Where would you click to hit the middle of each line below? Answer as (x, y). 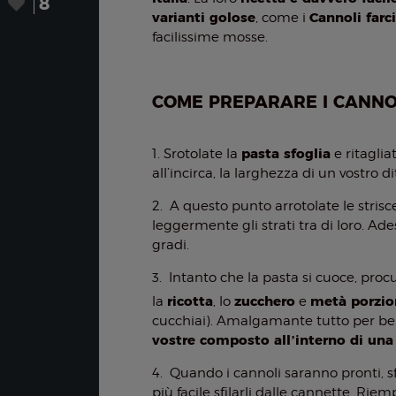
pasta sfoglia (286, 153)
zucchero (265, 301)
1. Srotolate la (197, 154)
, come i (283, 18)
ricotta (190, 301)
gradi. (171, 245)
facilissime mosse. (210, 37)
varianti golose (204, 17)
